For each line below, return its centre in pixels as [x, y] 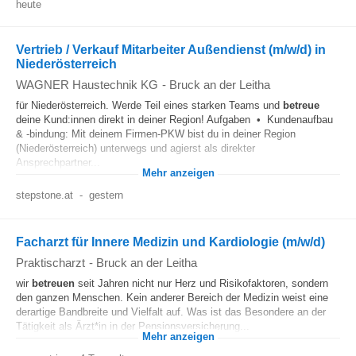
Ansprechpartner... [58, 163]
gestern [106, 195]
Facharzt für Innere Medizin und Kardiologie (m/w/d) [170, 242]
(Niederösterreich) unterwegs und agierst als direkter [135, 148]
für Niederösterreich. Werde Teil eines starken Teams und [149, 105]
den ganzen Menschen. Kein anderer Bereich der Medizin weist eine [172, 298]
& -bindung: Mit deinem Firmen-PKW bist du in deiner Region [156, 134]
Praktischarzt [50, 263]
